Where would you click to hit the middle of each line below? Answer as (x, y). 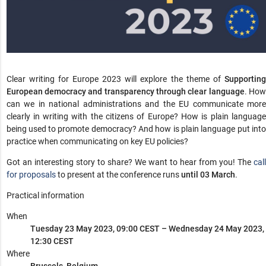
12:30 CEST (52, 241)
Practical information (45, 196)
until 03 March (208, 175)
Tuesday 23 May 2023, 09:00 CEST (95, 229)
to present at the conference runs (118, 175)
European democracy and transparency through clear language (125, 92)
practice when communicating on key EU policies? (97, 142)
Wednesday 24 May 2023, (216, 229)
